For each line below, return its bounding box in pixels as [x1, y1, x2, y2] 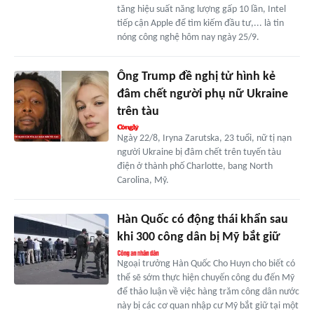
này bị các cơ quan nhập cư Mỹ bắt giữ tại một [116, 301, 299, 312]
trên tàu [116, 105, 159, 119]
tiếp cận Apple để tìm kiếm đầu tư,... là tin [116, 18, 284, 29]
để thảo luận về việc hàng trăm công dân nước [116, 287, 299, 298]
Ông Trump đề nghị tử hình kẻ [116, 70, 275, 84]
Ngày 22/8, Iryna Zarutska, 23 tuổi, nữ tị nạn [116, 133, 292, 144]
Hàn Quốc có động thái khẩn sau [116, 213, 288, 227]
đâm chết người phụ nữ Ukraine [116, 88, 288, 102]
